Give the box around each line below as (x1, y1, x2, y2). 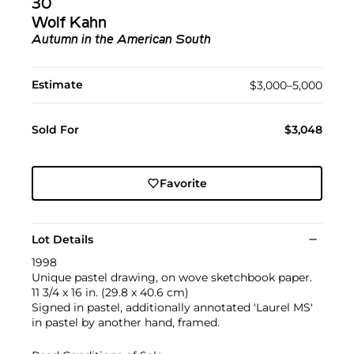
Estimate (32, 77, 83, 92)
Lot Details (32, 232, 93, 247)
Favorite (159, 176, 207, 191)
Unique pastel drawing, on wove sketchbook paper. (32, 270, 312, 285)
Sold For (32, 122, 79, 137)
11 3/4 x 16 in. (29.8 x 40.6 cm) (32, 285, 189, 300)
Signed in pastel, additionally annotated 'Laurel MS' (32, 300, 313, 315)
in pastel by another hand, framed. (32, 315, 220, 330)
